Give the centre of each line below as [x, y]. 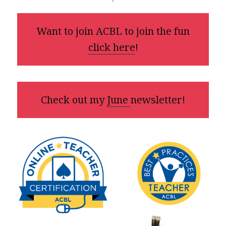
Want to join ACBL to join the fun [113, 31]
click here [111, 47]
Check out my [74, 99]
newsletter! [158, 99]
